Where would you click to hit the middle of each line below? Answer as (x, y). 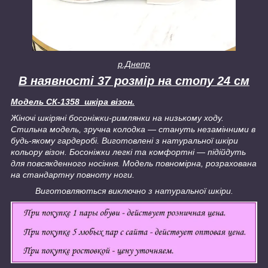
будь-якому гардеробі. (55, 141)
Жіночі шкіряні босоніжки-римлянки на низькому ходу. (117, 118)
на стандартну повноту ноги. (73, 175)
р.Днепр (134, 64)
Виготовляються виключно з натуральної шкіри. (134, 191)
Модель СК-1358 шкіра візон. (73, 102)
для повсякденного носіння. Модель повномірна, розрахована (134, 164)
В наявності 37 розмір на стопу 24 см (134, 80)
